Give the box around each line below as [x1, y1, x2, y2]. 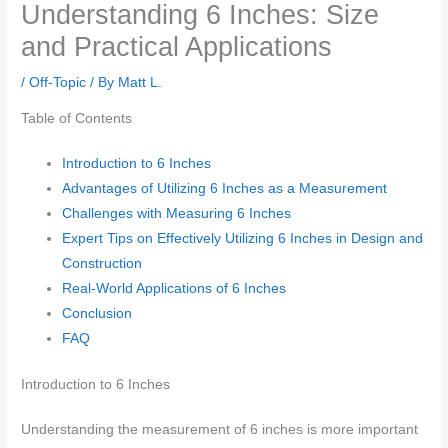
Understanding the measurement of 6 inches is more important [21, 421, 419, 437]
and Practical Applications [21, 31, 333, 63]
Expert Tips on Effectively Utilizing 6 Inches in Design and [62, 231, 424, 247]
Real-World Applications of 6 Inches [62, 281, 287, 297]
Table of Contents [21, 111, 133, 127]
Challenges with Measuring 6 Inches [62, 206, 292, 222]
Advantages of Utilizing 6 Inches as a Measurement [62, 181, 388, 197]
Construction [62, 256, 143, 272]
